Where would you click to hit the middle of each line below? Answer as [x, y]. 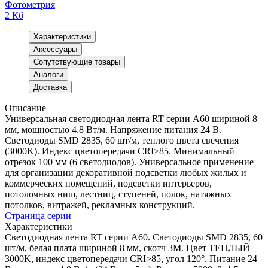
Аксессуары [55, 49]
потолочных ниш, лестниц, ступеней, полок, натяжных [118, 194]
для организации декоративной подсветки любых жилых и [126, 172]
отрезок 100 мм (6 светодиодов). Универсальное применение [129, 162]
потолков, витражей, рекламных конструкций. [100, 205]
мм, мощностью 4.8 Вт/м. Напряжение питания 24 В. [113, 129]
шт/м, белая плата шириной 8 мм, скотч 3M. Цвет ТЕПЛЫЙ [127, 248]
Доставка [50, 87]
